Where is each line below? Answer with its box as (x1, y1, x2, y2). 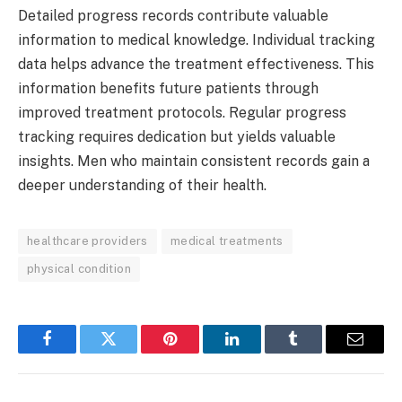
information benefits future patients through (18, 80, 319, 98)
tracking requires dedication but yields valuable (18, 128, 336, 146)
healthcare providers (27, 234, 148, 249)
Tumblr (292, 344, 340, 361)
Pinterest (169, 344, 226, 361)
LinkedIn (230, 344, 290, 361)
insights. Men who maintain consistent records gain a (18, 153, 370, 170)
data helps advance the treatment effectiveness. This (18, 56, 374, 74)
